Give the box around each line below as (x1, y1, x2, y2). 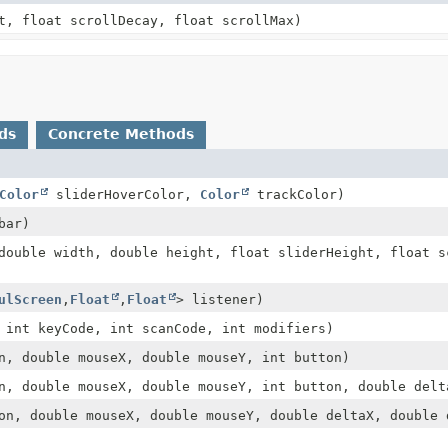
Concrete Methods (48, 125, 194, 142)
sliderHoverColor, (47, 186, 200, 202)
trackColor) (248, 186, 345, 202)
